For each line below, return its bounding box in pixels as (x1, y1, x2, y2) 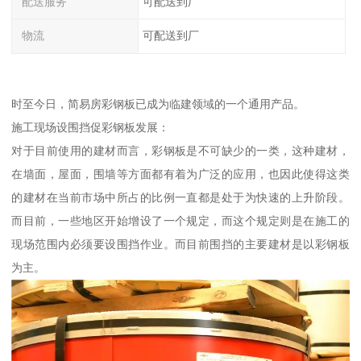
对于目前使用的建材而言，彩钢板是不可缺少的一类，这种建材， (11, 143, 350, 157)
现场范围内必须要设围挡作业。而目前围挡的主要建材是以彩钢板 (11, 237, 350, 251)
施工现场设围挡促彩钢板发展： (11, 120, 170, 134)
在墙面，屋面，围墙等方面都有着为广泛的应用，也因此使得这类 (11, 167, 350, 180)
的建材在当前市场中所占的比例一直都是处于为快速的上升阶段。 (11, 190, 350, 204)
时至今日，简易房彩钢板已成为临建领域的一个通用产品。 (11, 97, 305, 110)
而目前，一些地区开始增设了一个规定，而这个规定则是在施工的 (11, 214, 350, 227)
